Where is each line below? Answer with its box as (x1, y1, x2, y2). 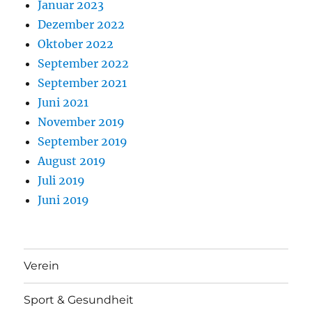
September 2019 (38, 134, 128, 148)
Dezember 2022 (38, 17, 125, 31)
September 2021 (38, 75, 127, 90)
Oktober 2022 (38, 36, 114, 51)
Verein (24, 259, 60, 273)
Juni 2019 (38, 192, 90, 207)
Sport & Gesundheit (24, 293, 134, 307)
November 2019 (38, 114, 125, 129)
